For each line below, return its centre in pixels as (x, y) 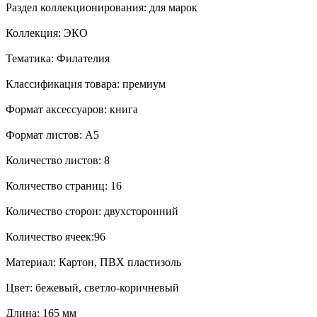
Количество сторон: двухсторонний (92, 211)
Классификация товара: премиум (86, 83)
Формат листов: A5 (52, 134)
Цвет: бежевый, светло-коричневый (92, 287)
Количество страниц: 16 (64, 185)
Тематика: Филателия (58, 58)
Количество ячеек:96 (56, 236)
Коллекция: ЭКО (47, 33)
